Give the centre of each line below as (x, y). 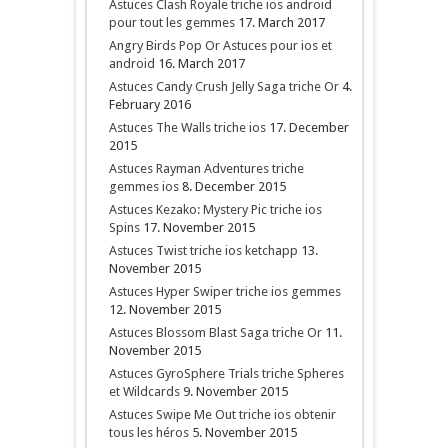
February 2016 (149, 104)
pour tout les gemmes (171, 22)
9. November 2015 (235, 391)
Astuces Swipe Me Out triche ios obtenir (222, 414)
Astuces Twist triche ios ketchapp (203, 250)
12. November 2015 (164, 309)
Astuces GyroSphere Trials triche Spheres (226, 373)
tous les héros (148, 432)
